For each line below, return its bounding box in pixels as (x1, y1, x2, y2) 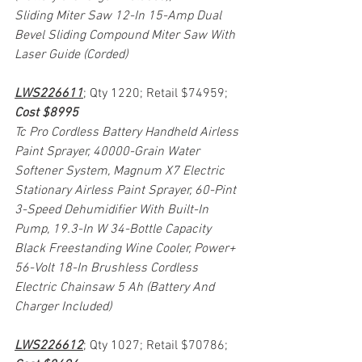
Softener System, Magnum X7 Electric (15, 162, 228, 179)
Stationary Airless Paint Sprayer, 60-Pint (15, 182, 239, 199)
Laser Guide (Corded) (15, 46, 128, 63)
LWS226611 (15, 85, 83, 102)
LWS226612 (15, 337, 83, 354)
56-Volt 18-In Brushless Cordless (15, 259, 201, 276)
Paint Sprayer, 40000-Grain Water (15, 143, 203, 160)
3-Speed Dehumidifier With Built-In (15, 201, 212, 218)
